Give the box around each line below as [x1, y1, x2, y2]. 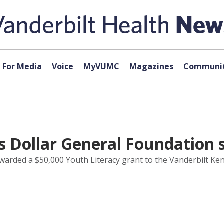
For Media [2, 61, 42, 72]
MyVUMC [83, 61, 119, 72]
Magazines [129, 61, 173, 72]
